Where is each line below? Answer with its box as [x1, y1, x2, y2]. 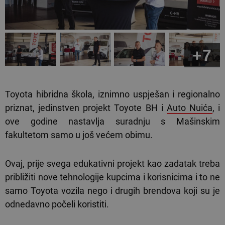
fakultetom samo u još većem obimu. [5, 130, 153, 141]
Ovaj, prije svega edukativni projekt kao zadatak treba [5, 158, 220, 169]
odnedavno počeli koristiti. [5, 199, 109, 210]
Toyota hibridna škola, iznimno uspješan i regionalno [5, 89, 220, 100]
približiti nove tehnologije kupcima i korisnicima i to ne [5, 172, 220, 183]
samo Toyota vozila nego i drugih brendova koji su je [5, 185, 220, 196]
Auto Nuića [166, 102, 212, 114]
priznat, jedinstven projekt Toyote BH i [5, 102, 167, 114]
